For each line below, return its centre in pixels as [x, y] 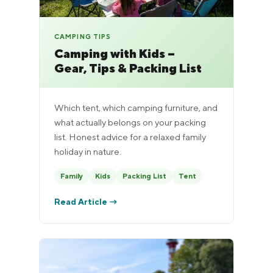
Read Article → [86, 201]
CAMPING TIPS [83, 36]
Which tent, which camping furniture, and [136, 107]
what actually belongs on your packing [130, 122]
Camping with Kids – [115, 53]
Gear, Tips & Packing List [128, 68]
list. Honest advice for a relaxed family [130, 136]
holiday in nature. [88, 151]
